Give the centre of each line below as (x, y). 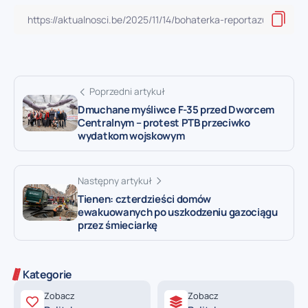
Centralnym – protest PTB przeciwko (164, 122)
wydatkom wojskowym (131, 135)
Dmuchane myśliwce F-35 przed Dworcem (176, 109)
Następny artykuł (115, 180)
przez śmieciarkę (118, 225)
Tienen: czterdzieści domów (145, 199)
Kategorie (47, 274)
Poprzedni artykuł (127, 91)
